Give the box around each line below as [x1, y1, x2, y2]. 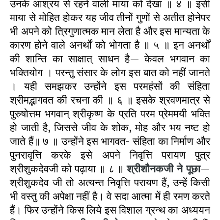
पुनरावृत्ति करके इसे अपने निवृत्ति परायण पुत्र [10, 148, 210, 162]
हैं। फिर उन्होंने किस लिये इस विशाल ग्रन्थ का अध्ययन [10, 203, 210, 217]
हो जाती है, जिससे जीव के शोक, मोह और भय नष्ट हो [10, 120, 210, 134]
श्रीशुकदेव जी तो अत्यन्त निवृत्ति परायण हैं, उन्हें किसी [10, 175, 210, 189]
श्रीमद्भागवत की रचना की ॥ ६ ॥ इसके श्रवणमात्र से [10, 93, 210, 107]
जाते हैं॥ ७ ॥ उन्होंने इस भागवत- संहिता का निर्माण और [10, 134, 210, 148]
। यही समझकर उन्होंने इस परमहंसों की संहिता [10, 79, 210, 93]
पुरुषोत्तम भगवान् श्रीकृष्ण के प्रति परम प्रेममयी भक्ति [10, 107, 210, 120]
